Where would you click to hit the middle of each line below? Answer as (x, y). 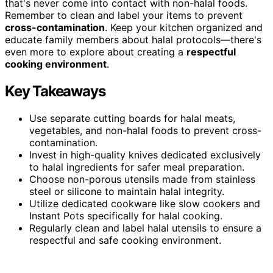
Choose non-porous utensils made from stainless (142, 179)
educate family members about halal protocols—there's (133, 39)
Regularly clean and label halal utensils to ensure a (145, 228)
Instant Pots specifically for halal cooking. (126, 215)
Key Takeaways (55, 91)
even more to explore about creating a (96, 51)
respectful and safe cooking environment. (125, 240)
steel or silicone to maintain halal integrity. (127, 191)
